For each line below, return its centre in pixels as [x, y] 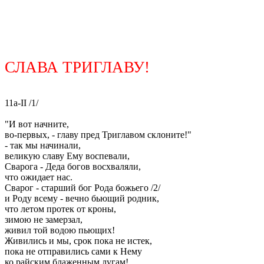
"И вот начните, [37, 124]
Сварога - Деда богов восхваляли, [73, 166]
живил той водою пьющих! [60, 230]
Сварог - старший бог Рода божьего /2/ [82, 188]
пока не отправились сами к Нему [73, 251]
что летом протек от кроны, [60, 209]
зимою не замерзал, [44, 220]
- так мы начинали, [43, 145]
